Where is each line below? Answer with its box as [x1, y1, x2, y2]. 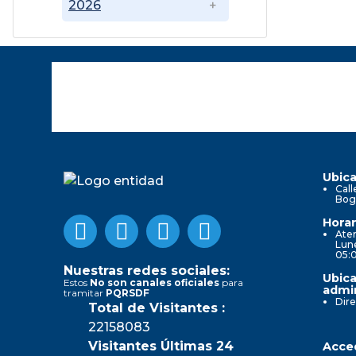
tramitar [64, 286, 106, 299]
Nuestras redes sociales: [64, 262, 230, 278]
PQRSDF [106, 286, 149, 299]
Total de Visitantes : [88, 300, 225, 315]
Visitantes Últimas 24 [88, 338, 234, 354]
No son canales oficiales [90, 276, 219, 288]
